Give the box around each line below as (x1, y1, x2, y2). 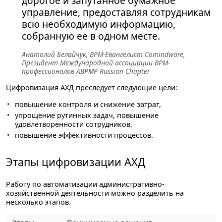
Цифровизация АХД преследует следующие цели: (6, 83, 177, 93)
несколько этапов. (6, 197, 71, 207)
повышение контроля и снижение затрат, (14, 100, 161, 110)
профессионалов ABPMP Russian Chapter (22, 66, 150, 76)
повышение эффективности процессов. (14, 130, 153, 140)
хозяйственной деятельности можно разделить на (6, 188, 184, 198)
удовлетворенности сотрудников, (14, 119, 132, 129)
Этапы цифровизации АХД (6, 155, 145, 169)
